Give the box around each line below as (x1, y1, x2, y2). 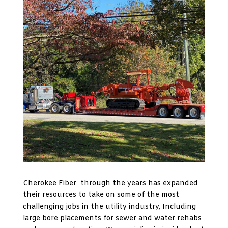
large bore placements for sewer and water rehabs (22, 214, 202, 224)
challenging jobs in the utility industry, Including (22, 202, 196, 212)
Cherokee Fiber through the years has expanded (22, 179, 198, 189)
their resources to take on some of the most (22, 190, 179, 201)
